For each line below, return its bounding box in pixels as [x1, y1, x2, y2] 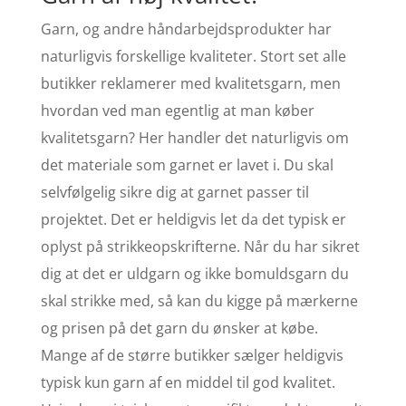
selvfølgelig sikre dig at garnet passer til [40, 181, 309, 202]
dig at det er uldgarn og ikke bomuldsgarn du [40, 263, 349, 284]
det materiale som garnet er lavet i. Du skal [40, 154, 333, 175]
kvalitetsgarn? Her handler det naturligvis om [40, 127, 349, 148]
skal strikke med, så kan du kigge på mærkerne [40, 290, 358, 311]
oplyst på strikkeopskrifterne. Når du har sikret [40, 236, 360, 256]
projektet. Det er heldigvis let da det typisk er [40, 208, 346, 229]
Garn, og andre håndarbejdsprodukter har [40, 18, 332, 39]
